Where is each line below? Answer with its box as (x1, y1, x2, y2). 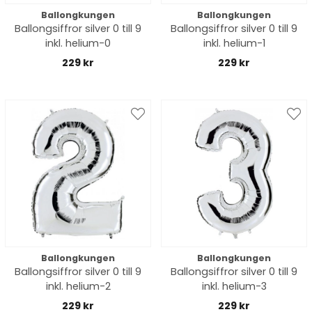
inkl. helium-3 (201, 279, 267, 293)
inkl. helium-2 (45, 279, 111, 293)
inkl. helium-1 (203, 36, 265, 50)
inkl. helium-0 (45, 36, 111, 50)
